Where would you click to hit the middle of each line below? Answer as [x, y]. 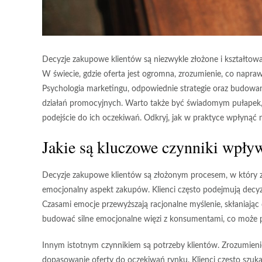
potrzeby [169, 246]
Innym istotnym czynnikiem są [98, 246]
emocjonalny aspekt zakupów [95, 190]
